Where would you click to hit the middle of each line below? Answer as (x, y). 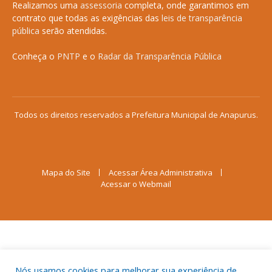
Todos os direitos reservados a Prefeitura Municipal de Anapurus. (136, 114)
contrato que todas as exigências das (87, 18)
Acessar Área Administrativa (160, 172)
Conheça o (35, 56)
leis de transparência (202, 18)
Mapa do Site (66, 172)
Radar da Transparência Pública (160, 56)
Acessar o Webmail (136, 184)
